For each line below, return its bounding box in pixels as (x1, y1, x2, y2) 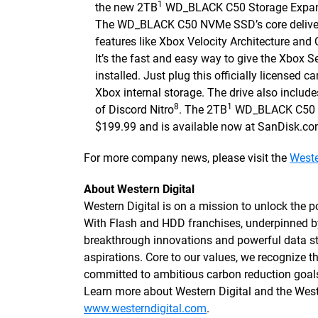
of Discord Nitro (95, 103, 174, 116)
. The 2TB (179, 103, 227, 116)
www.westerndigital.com (84, 302, 207, 315)
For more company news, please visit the (84, 151, 290, 165)
